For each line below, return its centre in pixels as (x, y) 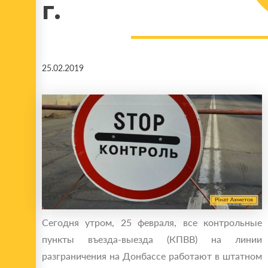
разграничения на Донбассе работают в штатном (152, 256)
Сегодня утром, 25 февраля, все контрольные (152, 223)
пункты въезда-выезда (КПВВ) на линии (152, 239)
